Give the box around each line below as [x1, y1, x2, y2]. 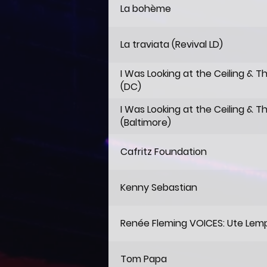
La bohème [120, 2, 171, 15]
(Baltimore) [120, 116, 171, 129]
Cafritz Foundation [120, 145, 207, 159]
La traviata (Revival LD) [120, 38, 223, 51]
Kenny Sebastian [120, 181, 197, 194]
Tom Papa [120, 252, 167, 266]
